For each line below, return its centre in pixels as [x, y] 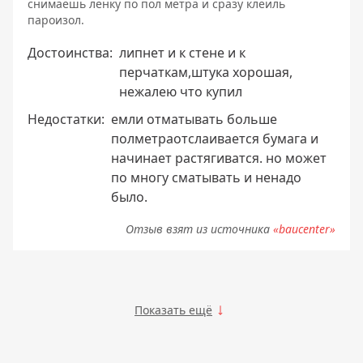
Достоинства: [70, 53]
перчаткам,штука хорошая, [206, 73]
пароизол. [56, 20]
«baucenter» [304, 229]
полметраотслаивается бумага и [215, 139]
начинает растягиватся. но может [219, 158]
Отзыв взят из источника [199, 229]
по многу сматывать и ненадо [206, 178]
